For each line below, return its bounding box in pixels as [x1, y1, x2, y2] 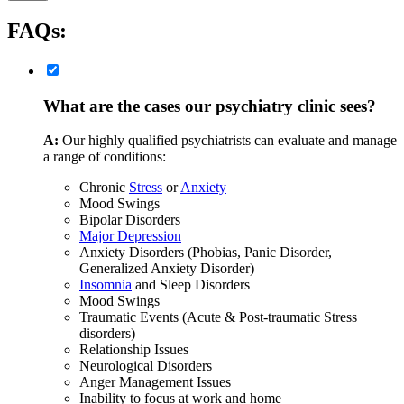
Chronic [79, 179, 129, 196]
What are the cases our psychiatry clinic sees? [43, 96, 376, 115]
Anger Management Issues [79, 374, 231, 390]
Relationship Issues [79, 342, 188, 358]
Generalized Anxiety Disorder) [79, 261, 254, 277]
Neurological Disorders [79, 358, 212, 374]
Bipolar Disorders [79, 212, 180, 228]
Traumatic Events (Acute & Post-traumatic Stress [79, 309, 357, 326]
